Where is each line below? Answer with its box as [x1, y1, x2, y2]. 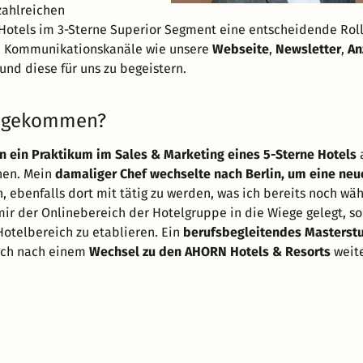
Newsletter [275, 41, 341, 57]
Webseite [212, 41, 269, 57]
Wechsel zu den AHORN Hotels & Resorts [89, 244, 331, 259]
